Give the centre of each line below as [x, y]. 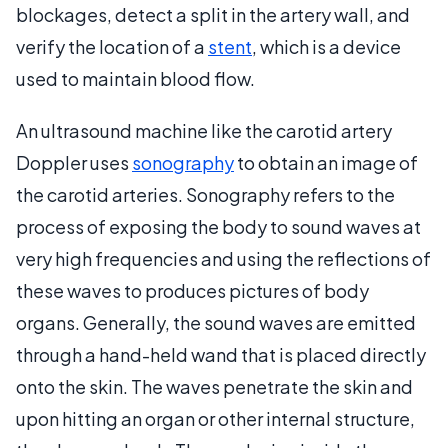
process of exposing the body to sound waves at [218, 226]
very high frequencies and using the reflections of [223, 258]
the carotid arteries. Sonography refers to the [205, 194]
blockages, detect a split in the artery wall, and [213, 14]
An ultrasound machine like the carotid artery [204, 130]
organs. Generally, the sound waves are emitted [216, 322]
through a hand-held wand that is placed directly [221, 354]
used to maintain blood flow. [135, 78]
